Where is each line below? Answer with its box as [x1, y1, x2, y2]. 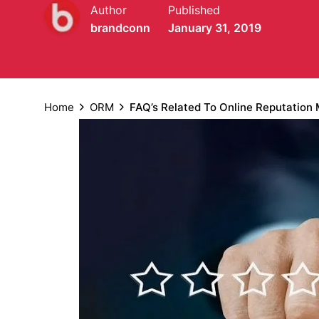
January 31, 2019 [168, 20, 261, 35]
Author [90, 2, 127, 17]
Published [168, 2, 220, 17]
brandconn [90, 20, 150, 35]
